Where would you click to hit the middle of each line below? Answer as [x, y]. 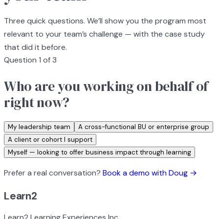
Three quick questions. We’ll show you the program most [105, 21]
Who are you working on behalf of [106, 86]
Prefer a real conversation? [52, 173]
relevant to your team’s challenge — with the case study [104, 34]
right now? [37, 102]
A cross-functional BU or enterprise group [144, 127]
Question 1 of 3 [30, 60]
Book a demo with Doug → [150, 173]
